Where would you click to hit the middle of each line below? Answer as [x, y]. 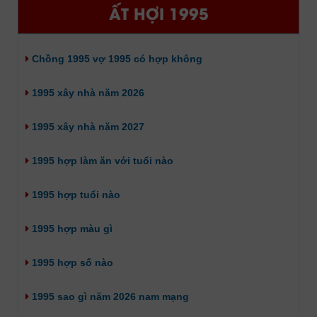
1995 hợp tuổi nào [75, 194]
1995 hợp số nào [71, 262]
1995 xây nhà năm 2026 [87, 92]
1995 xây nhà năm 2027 [87, 126]
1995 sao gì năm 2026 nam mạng [109, 296]
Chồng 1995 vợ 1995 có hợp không [116, 58]
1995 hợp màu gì [71, 228]
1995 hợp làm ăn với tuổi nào [101, 160]
